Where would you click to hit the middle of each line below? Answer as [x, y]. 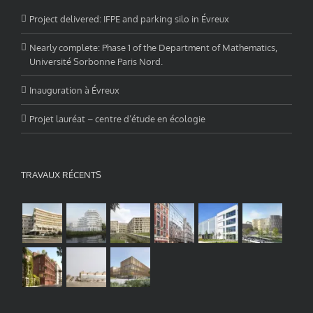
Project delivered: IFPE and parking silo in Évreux [129, 19]
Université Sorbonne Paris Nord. [96, 61]
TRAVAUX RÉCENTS [61, 174]
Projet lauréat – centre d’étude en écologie [117, 118]
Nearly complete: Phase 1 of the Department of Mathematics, [153, 47]
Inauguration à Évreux [74, 90]
